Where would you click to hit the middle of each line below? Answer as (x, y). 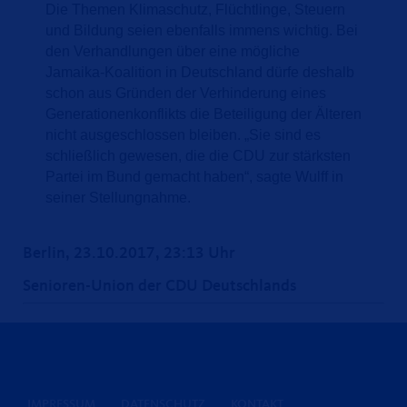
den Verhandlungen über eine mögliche (173, 51)
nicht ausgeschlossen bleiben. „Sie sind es (183, 134)
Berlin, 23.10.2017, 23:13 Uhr (129, 253)
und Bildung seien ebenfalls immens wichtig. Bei (202, 30)
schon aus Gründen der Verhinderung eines (186, 93)
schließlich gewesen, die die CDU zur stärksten (198, 155)
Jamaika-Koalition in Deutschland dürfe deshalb (200, 72)
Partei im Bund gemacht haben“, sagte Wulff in (194, 176)
